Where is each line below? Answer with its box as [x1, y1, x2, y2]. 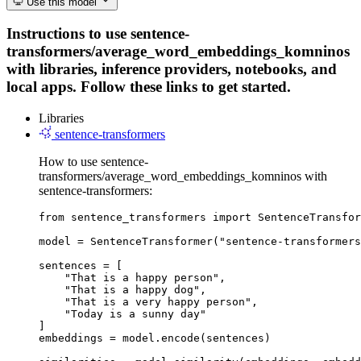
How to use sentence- [39, 154, 148, 168]
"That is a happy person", [39, 271, 226, 284]
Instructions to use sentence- [6, 25, 189, 43]
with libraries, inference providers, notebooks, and [6, 60, 337, 78]
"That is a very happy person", [39, 295, 258, 308]
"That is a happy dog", [39, 283, 206, 296]
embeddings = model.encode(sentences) [39, 331, 271, 344]
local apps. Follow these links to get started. [6, 78, 291, 96]
